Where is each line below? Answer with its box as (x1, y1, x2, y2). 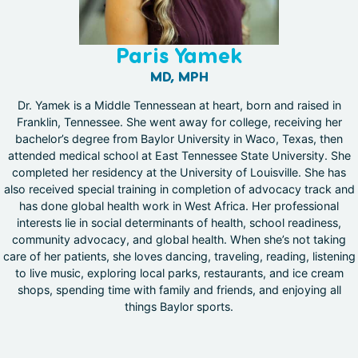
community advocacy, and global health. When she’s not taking (12, 233, 346, 247)
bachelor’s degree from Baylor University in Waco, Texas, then (15, 132, 343, 146)
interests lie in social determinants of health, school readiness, (17, 216, 341, 230)
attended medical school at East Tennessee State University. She (7, 149, 351, 163)
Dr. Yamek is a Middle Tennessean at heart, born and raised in (17, 98, 341, 113)
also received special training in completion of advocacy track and (3, 182, 355, 197)
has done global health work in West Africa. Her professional (19, 199, 339, 213)
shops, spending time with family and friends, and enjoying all (17, 283, 341, 297)
